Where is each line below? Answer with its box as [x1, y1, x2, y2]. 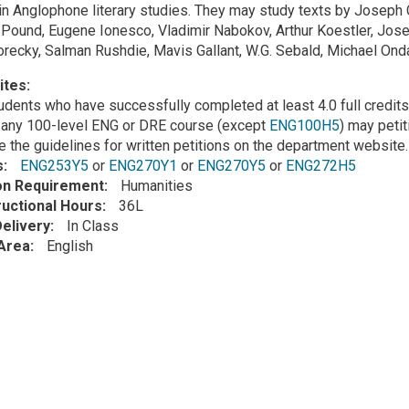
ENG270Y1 [108, 157, 177, 175]
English [46, 237, 93, 256]
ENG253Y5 [19, 157, 89, 175]
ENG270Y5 [196, 157, 266, 175]
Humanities [120, 177, 193, 195]
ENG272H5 [285, 157, 356, 175]
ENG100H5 [268, 117, 340, 135]
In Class [66, 217, 119, 236]
